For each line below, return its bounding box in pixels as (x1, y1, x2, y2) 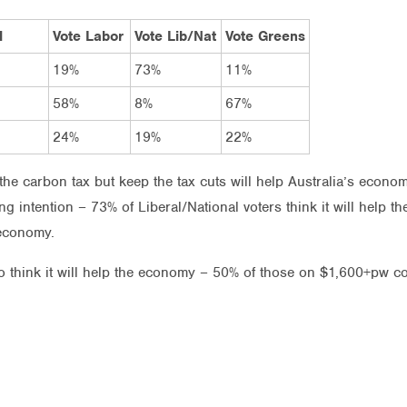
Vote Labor (53, 26, 124, 45)
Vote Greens (225, 26, 305, 45)
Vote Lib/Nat (134, 26, 216, 45)
